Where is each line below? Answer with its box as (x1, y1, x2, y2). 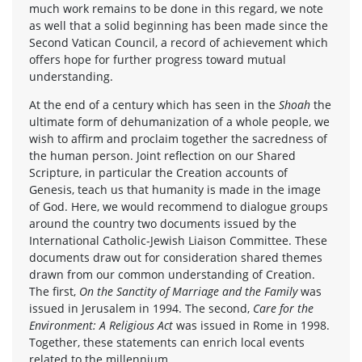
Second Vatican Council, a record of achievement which (29, 34, 328, 50)
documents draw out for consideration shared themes (29, 249, 322, 265)
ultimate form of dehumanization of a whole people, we (29, 113, 330, 129)
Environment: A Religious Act (29, 317, 176, 333)
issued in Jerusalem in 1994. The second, (29, 300, 253, 316)
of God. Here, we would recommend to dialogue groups (29, 198, 328, 214)
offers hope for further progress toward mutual (29, 51, 286, 67)
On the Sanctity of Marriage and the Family (79, 283, 297, 299)
